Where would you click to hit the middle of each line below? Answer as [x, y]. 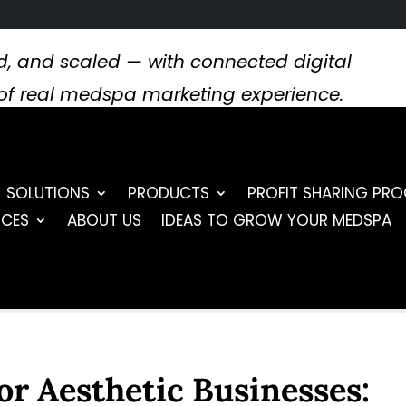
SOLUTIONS [48, 193]
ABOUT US [105, 221]
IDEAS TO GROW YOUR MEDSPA [277, 221]
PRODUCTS [169, 193]
